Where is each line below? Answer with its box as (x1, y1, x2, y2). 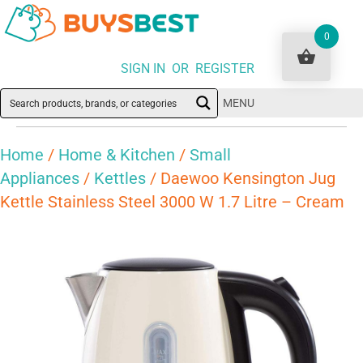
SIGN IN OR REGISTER (121, 61, 254, 77)
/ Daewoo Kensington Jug (146, 168, 335, 188)
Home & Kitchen (58, 144, 175, 164)
